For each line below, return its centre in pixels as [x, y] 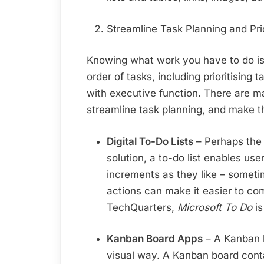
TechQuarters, [142, 207]
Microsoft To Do [215, 207]
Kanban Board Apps [155, 239]
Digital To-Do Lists [150, 141]
